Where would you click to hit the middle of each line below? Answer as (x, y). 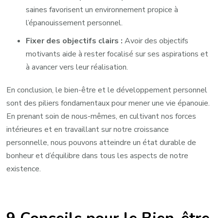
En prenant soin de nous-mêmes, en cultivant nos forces (101, 117)
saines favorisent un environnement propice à (102, 10)
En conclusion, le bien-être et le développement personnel (107, 90)
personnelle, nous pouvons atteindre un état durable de (101, 143)
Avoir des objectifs (156, 41)
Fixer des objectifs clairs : (74, 41)
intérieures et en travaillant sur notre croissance (88, 130)
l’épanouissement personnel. (74, 23)
